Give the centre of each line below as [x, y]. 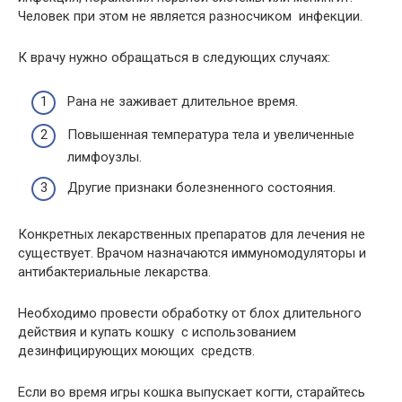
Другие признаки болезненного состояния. [201, 187]
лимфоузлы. [105, 157]
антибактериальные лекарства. [114, 271]
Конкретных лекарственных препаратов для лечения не [192, 234]
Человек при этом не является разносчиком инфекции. [190, 16]
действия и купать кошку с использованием [157, 332]
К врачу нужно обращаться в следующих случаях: [174, 57]
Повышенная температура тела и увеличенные [211, 135]
